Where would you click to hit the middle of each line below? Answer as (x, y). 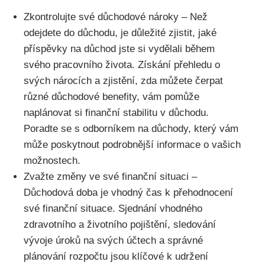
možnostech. (52, 160)
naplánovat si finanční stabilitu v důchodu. (116, 112)
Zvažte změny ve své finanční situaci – (110, 176)
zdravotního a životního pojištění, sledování (120, 224)
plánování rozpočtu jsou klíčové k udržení (116, 256)
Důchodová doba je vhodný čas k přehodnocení (128, 192)
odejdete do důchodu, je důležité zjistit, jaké (120, 33)
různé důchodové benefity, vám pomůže (112, 96)
